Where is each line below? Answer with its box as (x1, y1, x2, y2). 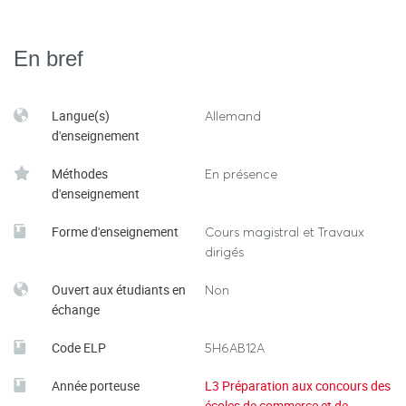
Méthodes (52, 165, 108, 182)
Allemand (205, 108, 261, 124)
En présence (205, 166, 277, 182)
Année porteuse (52, 377, 140, 394)
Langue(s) (52, 107, 110, 124)
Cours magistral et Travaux (205, 224, 364, 240)
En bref (14, 46, 83, 71)
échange (52, 301, 100, 318)
